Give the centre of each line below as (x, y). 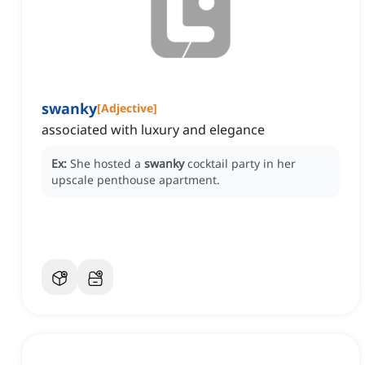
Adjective (127, 108)
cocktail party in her (242, 164)
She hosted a (107, 164)
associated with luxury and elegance (153, 130)
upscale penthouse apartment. (136, 180)
